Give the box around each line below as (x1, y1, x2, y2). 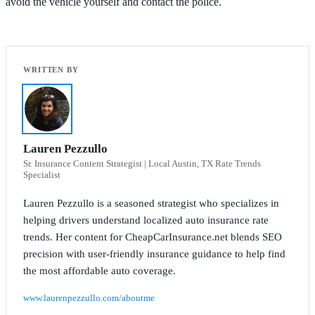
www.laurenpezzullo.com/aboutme (23, 292, 155, 303)
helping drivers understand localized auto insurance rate (23, 214, 269, 226)
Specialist (23, 169, 60, 180)
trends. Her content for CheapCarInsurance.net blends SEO (23, 231, 282, 243)
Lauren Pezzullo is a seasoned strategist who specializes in (23, 197, 279, 209)
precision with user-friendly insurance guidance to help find (23, 247, 285, 259)
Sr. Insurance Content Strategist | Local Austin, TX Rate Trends (23, 157, 261, 169)
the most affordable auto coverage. (23, 264, 176, 276)
